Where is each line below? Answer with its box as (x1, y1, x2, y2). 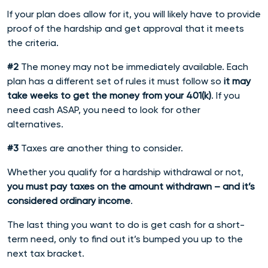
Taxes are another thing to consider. (21, 142, 185, 154)
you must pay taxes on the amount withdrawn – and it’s (7, 180, 255, 192)
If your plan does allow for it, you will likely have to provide (7, 8, 261, 20)
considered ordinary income (7, 194, 130, 206)
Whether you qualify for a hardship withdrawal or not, (7, 166, 243, 178)
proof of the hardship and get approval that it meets (7, 22, 244, 34)
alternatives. (7, 118, 66, 130)
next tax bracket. (7, 247, 87, 259)
